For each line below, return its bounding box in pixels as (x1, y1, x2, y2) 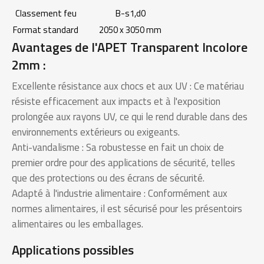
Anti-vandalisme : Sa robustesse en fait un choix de (12, 140, 224, 156)
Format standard (13, 23, 78, 37)
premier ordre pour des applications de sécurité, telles (12, 155, 235, 171)
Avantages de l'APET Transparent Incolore (12, 37, 247, 58)
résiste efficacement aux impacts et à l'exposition (12, 94, 220, 110)
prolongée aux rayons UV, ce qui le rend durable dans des (12, 109, 247, 125)
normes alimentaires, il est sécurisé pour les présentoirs (12, 201, 242, 217)
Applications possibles (12, 240, 134, 260)
